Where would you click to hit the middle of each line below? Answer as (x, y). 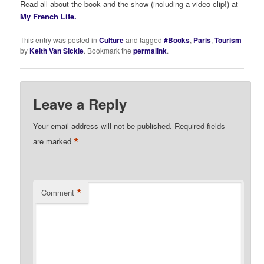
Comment (58, 192)
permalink (150, 51)
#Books (177, 40)
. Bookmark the (109, 51)
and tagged (144, 40)
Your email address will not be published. (103, 126)
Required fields (200, 126)
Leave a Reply (80, 103)
